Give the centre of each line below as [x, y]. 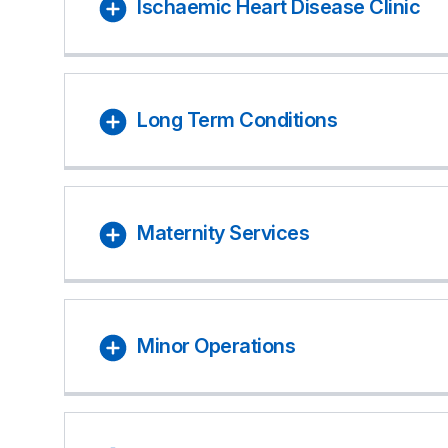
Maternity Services [223, 233]
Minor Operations [216, 346]
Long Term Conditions [237, 120]
